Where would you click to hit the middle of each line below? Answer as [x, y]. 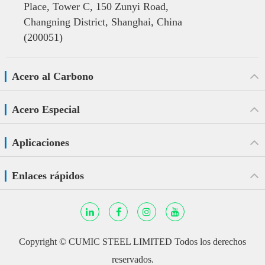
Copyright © [44, 241]
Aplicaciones [41, 142]
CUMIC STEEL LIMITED [120, 241]
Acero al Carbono [53, 76]
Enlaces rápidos [48, 175]
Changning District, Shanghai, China [103, 22]
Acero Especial [46, 109]
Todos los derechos [209, 241]
